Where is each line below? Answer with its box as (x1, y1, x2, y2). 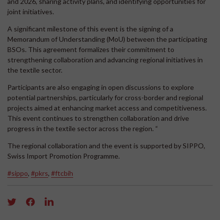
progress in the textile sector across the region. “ (7, 124, 158, 133)
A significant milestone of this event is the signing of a (7, 24, 173, 33)
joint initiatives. (7, 7, 54, 16)
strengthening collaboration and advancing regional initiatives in (7, 55, 203, 64)
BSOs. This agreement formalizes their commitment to (7, 45, 174, 54)
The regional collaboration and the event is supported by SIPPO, (7, 141, 205, 150)
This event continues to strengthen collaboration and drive (7, 113, 189, 122)
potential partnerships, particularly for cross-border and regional (7, 93, 203, 102)
